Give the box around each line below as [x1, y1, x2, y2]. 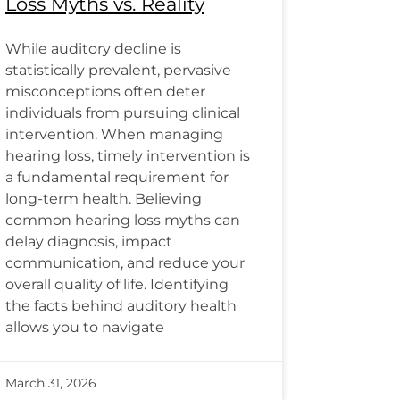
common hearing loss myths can [5, 212, 240, 229]
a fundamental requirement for [5, 169, 229, 187]
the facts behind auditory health [5, 297, 237, 315]
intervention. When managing [5, 126, 223, 144]
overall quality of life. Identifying [5, 276, 229, 294]
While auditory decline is [5, 40, 181, 58]
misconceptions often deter [5, 83, 205, 101]
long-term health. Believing [5, 190, 202, 208]
